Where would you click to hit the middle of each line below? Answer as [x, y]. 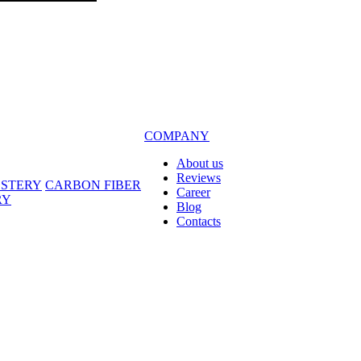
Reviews [199, 178]
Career [193, 192]
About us [200, 163]
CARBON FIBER [93, 185]
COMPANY [177, 136]
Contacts [199, 221]
